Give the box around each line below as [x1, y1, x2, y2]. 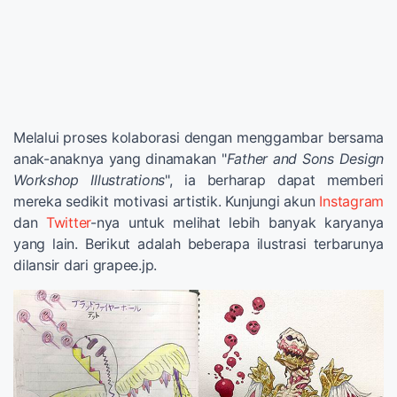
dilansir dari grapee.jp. [13, 255, 157, 274]
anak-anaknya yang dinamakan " [13, 149, 227, 167]
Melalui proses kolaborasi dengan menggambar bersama [13, 128, 384, 146]
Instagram [319, 191, 384, 210]
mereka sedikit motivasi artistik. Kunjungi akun [13, 191, 320, 210]
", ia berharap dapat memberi [165, 170, 384, 189]
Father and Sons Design [226, 149, 384, 167]
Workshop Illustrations [13, 170, 165, 189]
